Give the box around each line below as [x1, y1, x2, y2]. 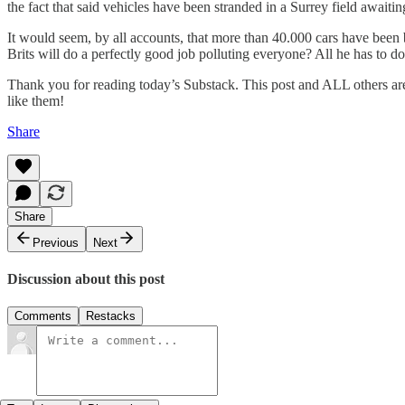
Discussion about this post [7, 270, 165, 287]
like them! [7, 92, 64, 108]
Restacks [86, 309, 136, 324]
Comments [14, 309, 71, 324]
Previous [33, 235, 79, 250]
